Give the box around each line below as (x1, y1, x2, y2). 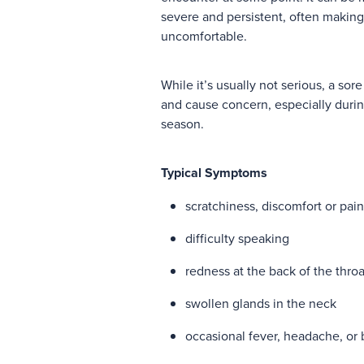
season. (161, 114, 204, 132)
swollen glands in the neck (185, 293, 336, 312)
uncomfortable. (161, 26, 250, 45)
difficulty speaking (185, 228, 289, 247)
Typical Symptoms (161, 162, 267, 182)
